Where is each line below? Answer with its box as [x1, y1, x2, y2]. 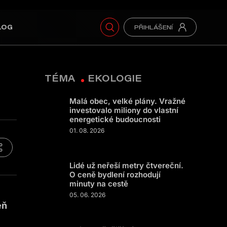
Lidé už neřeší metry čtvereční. [69, 161, 183, 170]
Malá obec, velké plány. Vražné [69, 96, 185, 106]
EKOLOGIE [88, 72, 142, 84]
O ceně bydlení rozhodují [69, 170, 161, 179]
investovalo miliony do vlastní [69, 105, 178, 115]
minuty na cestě [69, 179, 128, 188]
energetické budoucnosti [69, 115, 161, 124]
